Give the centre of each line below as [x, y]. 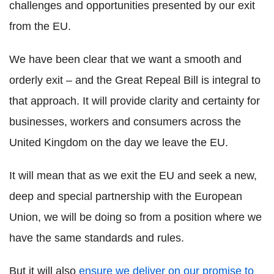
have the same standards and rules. [97, 238]
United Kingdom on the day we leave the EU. [119, 143]
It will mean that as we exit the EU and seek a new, [133, 176]
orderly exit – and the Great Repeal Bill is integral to [135, 80]
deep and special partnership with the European [126, 197]
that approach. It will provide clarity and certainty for [135, 101]
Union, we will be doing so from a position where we [135, 217]
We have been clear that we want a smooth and [125, 60]
